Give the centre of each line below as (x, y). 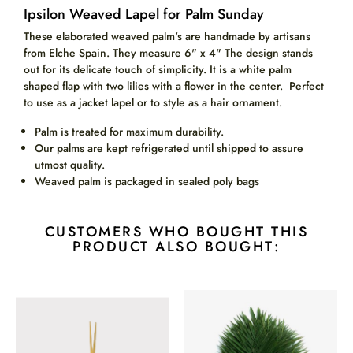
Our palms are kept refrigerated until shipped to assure (169, 149)
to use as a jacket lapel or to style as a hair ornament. (153, 103)
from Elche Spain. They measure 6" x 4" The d (138, 53)
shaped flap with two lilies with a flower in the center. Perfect (174, 86)
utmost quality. (70, 165)
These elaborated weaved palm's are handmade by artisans (167, 37)
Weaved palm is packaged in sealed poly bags (147, 182)
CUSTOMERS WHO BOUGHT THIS (176, 232)
